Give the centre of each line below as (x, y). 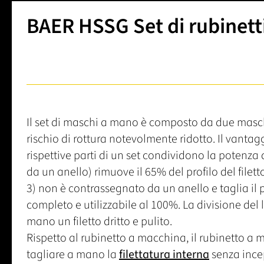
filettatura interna (164, 254)
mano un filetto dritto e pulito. (99, 221)
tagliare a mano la (73, 254)
